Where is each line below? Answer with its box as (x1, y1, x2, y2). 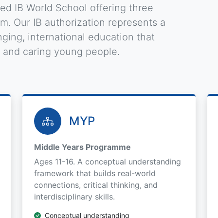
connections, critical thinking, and (34, 180, 158, 190)
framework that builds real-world (34, 168, 156, 178)
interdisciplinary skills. (34, 192, 115, 201)
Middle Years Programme (34, 142, 131, 152)
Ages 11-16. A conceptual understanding (34, 157, 181, 166)
